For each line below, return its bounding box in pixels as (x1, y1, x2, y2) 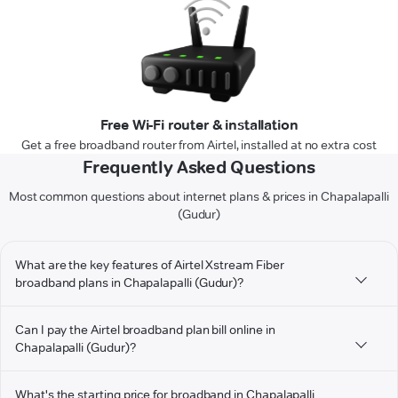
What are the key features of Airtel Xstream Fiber (15, 257, 284, 274)
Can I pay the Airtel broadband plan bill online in (15, 322, 275, 338)
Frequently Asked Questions (83, 156, 315, 179)
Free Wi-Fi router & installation (99, 116, 298, 134)
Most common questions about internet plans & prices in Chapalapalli (8, 188, 390, 205)
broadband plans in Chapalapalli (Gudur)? (15, 275, 244, 291)
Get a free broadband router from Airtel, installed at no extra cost (21, 137, 377, 154)
